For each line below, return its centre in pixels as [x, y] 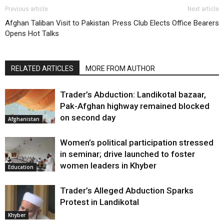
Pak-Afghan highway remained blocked [135, 106]
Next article [203, 9]
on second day [88, 117]
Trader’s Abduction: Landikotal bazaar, [133, 94]
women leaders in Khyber [108, 165]
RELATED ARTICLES [42, 68]
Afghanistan [24, 119]
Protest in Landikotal [99, 202]
